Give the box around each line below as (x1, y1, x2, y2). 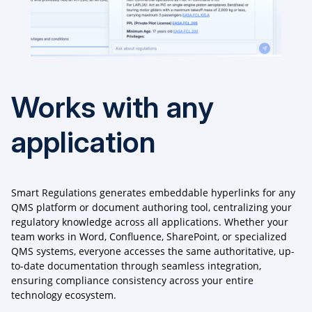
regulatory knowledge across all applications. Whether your (11, 215, 288, 229)
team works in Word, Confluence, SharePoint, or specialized (11, 230, 287, 244)
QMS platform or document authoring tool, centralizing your (11, 201, 292, 214)
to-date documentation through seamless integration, (11, 259, 261, 273)
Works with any (11, 89, 214, 125)
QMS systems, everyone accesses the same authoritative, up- (11, 244, 295, 258)
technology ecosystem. (11, 288, 116, 302)
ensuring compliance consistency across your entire (11, 274, 253, 288)
